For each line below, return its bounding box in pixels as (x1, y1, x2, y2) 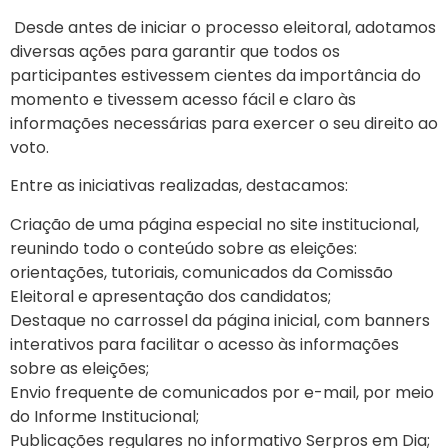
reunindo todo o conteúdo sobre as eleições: (10, 236, 357, 260)
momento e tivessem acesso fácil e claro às (10, 87, 356, 111)
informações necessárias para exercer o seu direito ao (10, 111, 438, 135)
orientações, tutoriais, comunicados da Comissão (10, 260, 393, 284)
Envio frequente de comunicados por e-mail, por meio (10, 380, 434, 404)
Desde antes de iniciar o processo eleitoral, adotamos (10, 15, 436, 39)
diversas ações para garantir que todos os (10, 39, 340, 63)
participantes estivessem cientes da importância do (10, 63, 421, 87)
